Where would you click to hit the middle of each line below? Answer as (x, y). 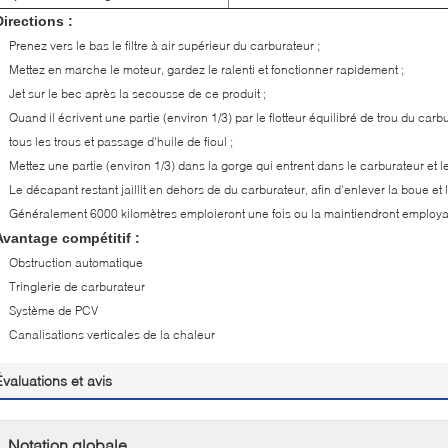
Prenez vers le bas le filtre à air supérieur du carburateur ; (164, 45)
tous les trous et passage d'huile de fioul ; (121, 141)
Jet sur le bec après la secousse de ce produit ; (137, 93)
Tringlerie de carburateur (77, 286)
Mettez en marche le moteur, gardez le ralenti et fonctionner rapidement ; (206, 69)
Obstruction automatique (76, 262)
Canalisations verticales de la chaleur (112, 334)
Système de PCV (53, 310)
